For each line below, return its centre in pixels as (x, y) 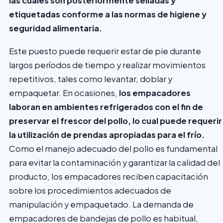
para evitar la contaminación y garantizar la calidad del (114, 163)
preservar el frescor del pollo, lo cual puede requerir (115, 121)
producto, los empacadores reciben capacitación (109, 176)
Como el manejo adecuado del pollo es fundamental (113, 149)
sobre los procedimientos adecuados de (90, 190)
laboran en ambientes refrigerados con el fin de (106, 107)
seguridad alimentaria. (56, 28)
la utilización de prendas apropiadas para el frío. (107, 135)
